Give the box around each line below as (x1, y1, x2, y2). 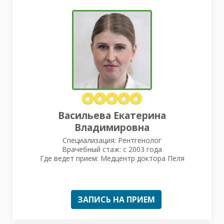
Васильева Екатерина (58, 108, 166, 122)
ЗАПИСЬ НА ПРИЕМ (77, 193, 155, 205)
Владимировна (74, 120, 149, 134)
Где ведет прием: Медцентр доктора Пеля (39, 153, 184, 163)
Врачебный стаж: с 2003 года (62, 144, 162, 154)
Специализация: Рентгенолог (62, 135, 161, 145)
